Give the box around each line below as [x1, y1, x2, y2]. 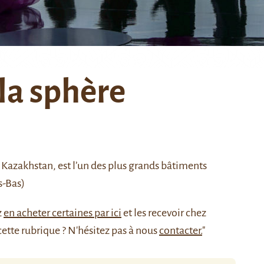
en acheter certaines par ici [4, 207, 121, 219]
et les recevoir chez [121, 207, 206, 219]
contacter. [159, 225, 202, 236]
